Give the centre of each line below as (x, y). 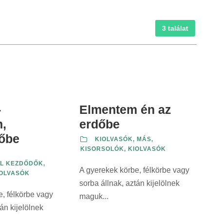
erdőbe (100, 124)
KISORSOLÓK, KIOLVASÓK (123, 149)
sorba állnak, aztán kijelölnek (129, 183)
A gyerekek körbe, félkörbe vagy (134, 170)
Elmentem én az (125, 109)
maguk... (94, 196)
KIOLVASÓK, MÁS (123, 139)
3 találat (175, 28)
